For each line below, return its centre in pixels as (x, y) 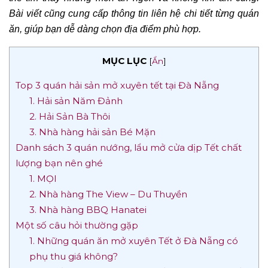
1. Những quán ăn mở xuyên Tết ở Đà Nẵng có (133, 240)
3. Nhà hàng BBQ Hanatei (88, 209)
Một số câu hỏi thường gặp (77, 225)
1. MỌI (44, 178)
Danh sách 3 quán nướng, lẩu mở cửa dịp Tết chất (129, 147)
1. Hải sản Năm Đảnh (76, 100)
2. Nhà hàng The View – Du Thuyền (108, 194)
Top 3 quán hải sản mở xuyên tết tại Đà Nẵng (117, 85)
